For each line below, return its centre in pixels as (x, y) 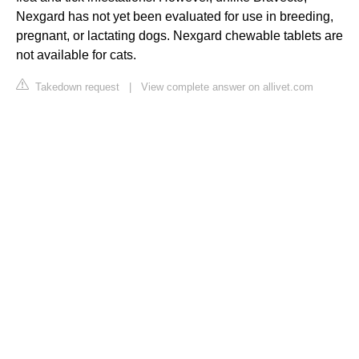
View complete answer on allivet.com (227, 87)
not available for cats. (76, 55)
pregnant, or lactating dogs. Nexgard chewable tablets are (179, 36)
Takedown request (76, 87)
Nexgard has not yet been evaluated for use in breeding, (175, 17)
